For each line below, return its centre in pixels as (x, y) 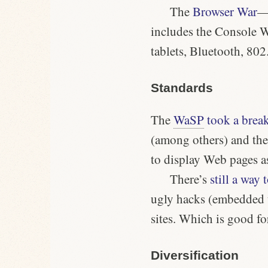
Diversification (195, 255)
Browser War (225, 12)
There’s (190, 179)
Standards (182, 87)
